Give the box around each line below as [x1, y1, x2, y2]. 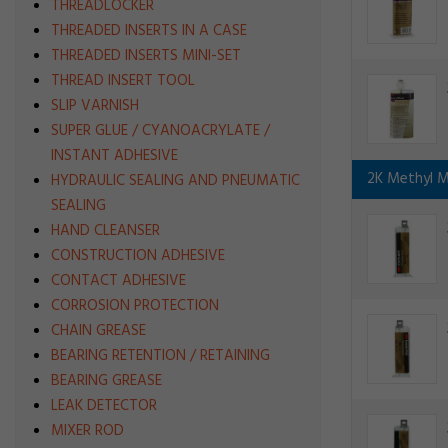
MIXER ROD [51, 419, 124, 443]
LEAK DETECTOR [51, 394, 157, 418]
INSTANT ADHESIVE [51, 144, 178, 168]
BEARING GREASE [51, 369, 162, 393]
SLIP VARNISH [51, 94, 139, 118]
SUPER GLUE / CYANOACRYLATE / [51, 119, 270, 143]
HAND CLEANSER [51, 219, 160, 243]
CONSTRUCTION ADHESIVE [51, 244, 225, 268]
